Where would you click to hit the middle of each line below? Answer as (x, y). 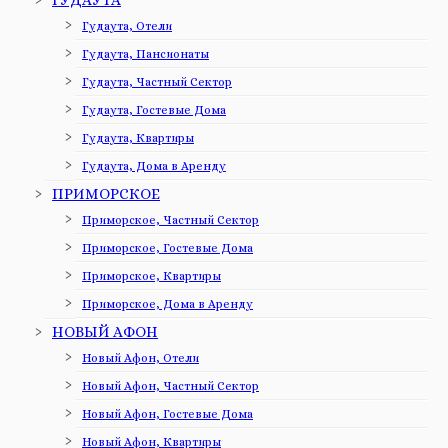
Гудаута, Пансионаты (145, 54)
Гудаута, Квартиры (138, 138)
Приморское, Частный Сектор (170, 220)
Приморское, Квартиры (151, 276)
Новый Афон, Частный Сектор (170, 386)
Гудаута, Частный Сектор (157, 82)
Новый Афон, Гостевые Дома (167, 414)
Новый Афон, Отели (140, 358)
